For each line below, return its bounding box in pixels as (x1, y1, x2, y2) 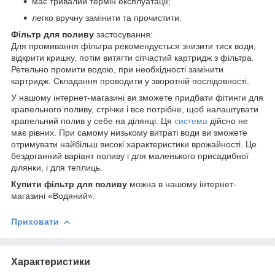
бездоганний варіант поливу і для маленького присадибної (11, 150, 249, 161)
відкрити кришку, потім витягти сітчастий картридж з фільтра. (11, 52, 254, 63)
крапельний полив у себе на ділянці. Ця (11, 115, 174, 126)
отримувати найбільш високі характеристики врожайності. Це (11, 139, 257, 149)
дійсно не (207, 115, 248, 126)
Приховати (11, 216, 59, 227)
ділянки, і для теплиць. (11, 162, 103, 172)
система (174, 115, 207, 126)
